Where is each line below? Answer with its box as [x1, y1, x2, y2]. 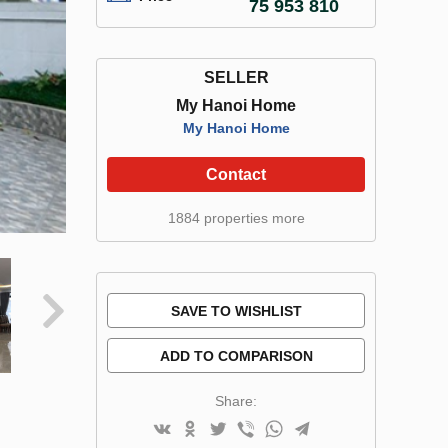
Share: [215, 393, 257, 409]
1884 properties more [167, 210, 305, 226]
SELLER [203, 69, 269, 86]
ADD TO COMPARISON [159, 348, 313, 364]
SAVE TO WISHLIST [170, 303, 302, 319]
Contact [206, 166, 266, 183]
